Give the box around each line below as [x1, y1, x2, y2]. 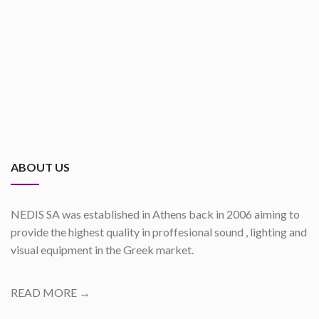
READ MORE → [11, 286, 90, 299]
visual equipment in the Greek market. [11, 243, 194, 256]
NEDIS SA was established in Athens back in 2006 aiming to [11, 207, 300, 221]
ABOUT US [11, 160, 70, 174]
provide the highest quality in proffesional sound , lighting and [11, 225, 307, 239]
